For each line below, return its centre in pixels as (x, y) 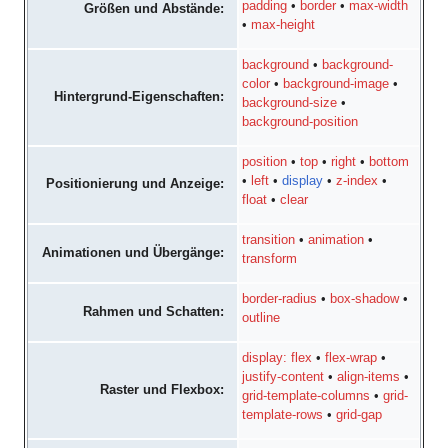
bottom (389, 162)
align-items (369, 377)
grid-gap (359, 415)
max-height (283, 25)
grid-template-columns (306, 396)
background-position (300, 122)
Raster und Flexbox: (162, 389)
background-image (336, 84)
